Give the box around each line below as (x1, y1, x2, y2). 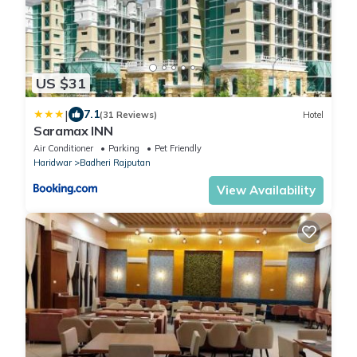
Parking (108, 143, 139, 155)
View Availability (217, 182, 316, 198)
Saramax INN (33, 123, 113, 139)
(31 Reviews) (100, 108, 157, 120)
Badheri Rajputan (80, 157, 151, 169)
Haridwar (33, 157, 72, 169)
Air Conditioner (33, 143, 93, 155)
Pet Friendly (155, 143, 202, 155)
